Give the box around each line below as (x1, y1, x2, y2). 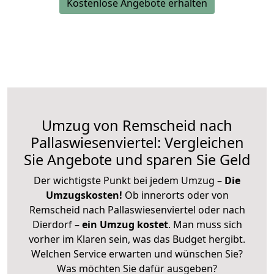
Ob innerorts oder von (124, 188, 229, 202)
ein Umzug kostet (81, 217, 168, 231)
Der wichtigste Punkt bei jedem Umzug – (34, 173, 224, 187)
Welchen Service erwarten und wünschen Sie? (31, 246, 243, 261)
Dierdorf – (32, 217, 82, 231)
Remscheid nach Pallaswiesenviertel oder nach (29, 202, 245, 217)
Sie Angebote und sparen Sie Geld (24, 149, 250, 169)
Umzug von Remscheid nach (42, 115, 232, 135)
